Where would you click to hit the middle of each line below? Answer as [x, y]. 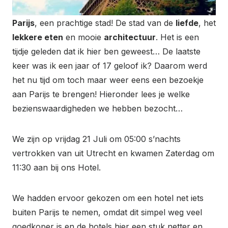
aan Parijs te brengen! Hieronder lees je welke [101, 94]
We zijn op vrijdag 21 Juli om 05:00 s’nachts [96, 139]
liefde [187, 23]
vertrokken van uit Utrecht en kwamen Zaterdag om [113, 153]
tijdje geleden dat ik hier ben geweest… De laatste [106, 51]
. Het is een [177, 37]
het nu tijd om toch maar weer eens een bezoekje [108, 80]
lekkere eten [38, 37]
